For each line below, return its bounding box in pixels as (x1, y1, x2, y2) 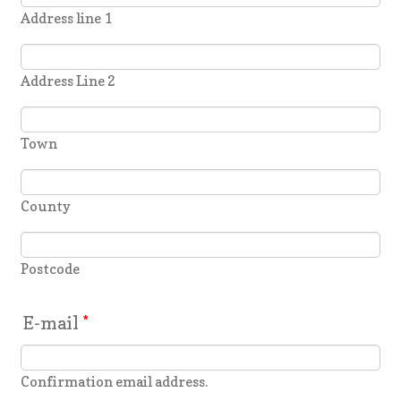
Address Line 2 (21, 73, 116, 90)
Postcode (21, 260, 81, 278)
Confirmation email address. (21, 373, 209, 391)
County (21, 198, 71, 216)
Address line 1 (21, 10, 113, 28)
